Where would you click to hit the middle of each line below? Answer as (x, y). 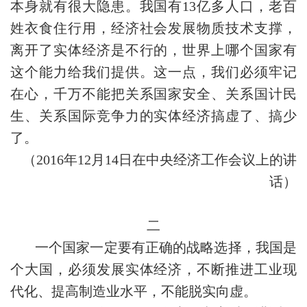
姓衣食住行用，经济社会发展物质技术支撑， (153, 28)
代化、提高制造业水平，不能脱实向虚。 (134, 291)
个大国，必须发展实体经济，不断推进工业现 (153, 269)
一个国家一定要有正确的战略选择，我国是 (166, 247)
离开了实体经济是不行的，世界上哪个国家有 (153, 50)
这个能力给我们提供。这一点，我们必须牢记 (153, 72)
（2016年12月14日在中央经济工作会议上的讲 (160, 160)
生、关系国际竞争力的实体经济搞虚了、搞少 (153, 116)
